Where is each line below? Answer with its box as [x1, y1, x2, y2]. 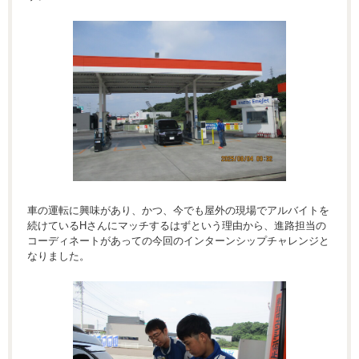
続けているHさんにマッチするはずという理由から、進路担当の [27, 219, 326, 232]
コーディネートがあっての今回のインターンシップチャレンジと [27, 234, 329, 247]
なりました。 [27, 249, 90, 262]
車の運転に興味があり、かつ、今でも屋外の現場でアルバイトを [27, 204, 329, 216]
